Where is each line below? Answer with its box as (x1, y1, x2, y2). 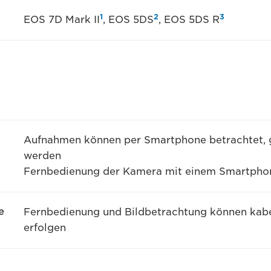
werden (23, 150, 61, 162)
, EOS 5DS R (158, 14, 220, 26)
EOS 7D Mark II (23, 14, 100, 26)
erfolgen (23, 222, 66, 234)
